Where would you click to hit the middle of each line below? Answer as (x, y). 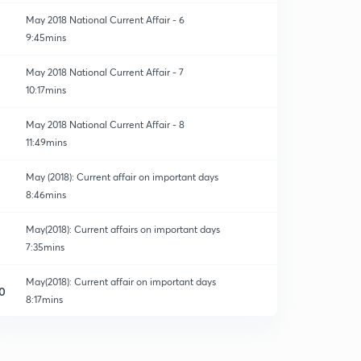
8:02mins (46, 352)
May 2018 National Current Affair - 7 (105, 72)
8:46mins (46, 195)
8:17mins (44, 299)
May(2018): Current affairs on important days (123, 229)
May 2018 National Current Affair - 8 (105, 124)
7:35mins (45, 247)
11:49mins (46, 142)
